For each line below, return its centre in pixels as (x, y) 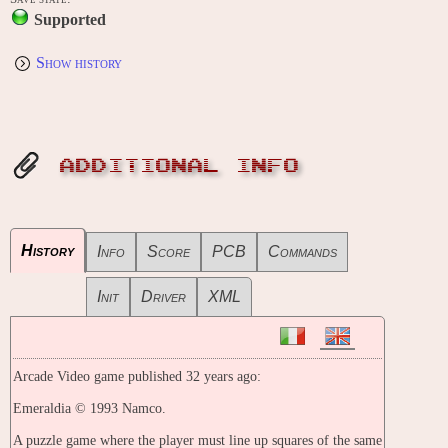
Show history (79, 63)
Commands (302, 252)
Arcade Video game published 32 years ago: (137, 377)
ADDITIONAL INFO (180, 166)
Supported (70, 20)
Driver (163, 297)
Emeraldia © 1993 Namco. (89, 409)
